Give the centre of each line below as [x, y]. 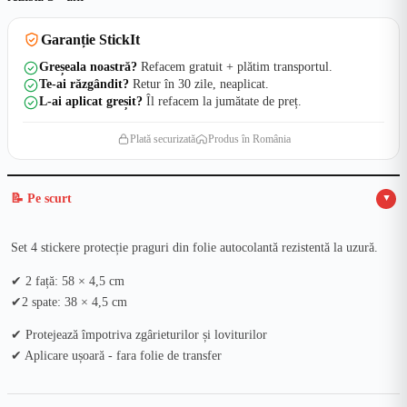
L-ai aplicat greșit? [91, 101]
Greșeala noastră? [88, 66]
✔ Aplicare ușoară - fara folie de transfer [116, 356]
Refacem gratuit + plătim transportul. [235, 66]
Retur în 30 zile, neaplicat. [199, 84]
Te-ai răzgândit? [84, 84]
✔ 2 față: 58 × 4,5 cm [68, 281]
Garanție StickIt [90, 40]
